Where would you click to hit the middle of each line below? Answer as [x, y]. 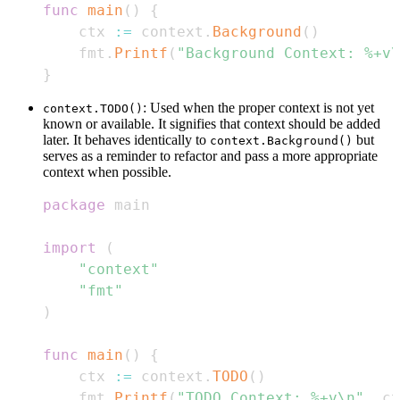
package [74, 205]
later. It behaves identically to [126, 140]
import [70, 248]
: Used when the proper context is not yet [258, 108]
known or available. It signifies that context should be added [212, 124]
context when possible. [107, 172]
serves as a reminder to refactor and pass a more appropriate [210, 156]
